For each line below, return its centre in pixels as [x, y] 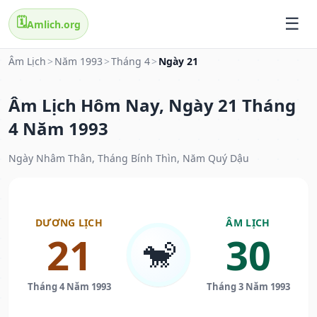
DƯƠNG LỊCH [69, 223]
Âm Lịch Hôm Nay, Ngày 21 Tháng [152, 105]
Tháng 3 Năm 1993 [248, 287]
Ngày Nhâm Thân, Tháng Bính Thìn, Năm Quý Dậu [129, 158]
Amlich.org [54, 24]
